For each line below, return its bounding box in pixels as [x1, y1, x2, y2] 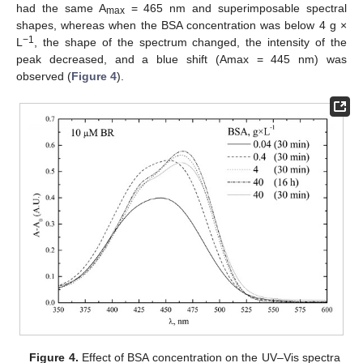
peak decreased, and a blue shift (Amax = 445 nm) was [16, 52, 347, 66]
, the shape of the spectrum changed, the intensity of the [34, 35, 347, 49]
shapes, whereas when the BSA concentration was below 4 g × [16, 18, 347, 32]
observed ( [16, 69, 71, 83]
